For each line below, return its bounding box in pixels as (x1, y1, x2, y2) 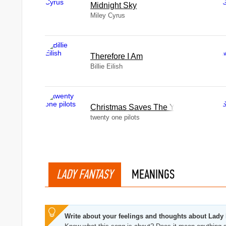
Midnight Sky (90, 1, 137, 10)
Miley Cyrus (90, 12, 125, 19)
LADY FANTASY (56, 166, 113, 182)
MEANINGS (132, 166, 175, 182)
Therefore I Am (90, 52, 143, 61)
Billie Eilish (90, 63, 123, 70)
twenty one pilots (90, 114, 140, 121)
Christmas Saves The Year (90, 103, 186, 111)
